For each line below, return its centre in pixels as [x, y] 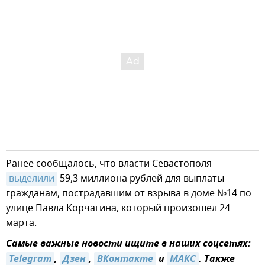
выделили [32, 178]
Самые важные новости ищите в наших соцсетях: [128, 244]
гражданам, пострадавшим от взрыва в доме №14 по [129, 193]
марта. [21, 223]
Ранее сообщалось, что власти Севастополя [109, 164]
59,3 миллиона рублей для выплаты [141, 178]
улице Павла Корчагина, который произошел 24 [118, 208]
